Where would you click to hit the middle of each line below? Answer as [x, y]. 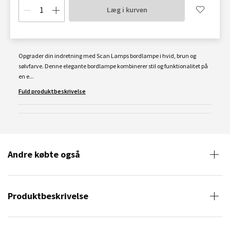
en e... [26, 76]
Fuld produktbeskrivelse [52, 91]
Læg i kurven [127, 10]
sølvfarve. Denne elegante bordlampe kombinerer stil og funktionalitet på [113, 66]
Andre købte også [44, 154]
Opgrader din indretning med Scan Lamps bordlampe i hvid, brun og [107, 56]
